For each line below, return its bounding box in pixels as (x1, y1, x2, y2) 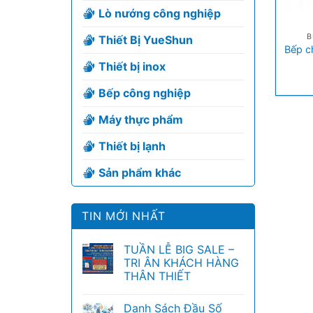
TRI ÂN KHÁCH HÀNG (124, 256, 239, 270)
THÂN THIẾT (124, 269, 191, 283)
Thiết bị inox (99, 59, 166, 73)
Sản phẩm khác (99, 166, 181, 180)
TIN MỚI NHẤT (82, 209, 166, 223)
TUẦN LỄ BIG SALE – (124, 242, 234, 256)
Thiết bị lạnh (99, 139, 166, 153)
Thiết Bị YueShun (99, 33, 193, 47)
